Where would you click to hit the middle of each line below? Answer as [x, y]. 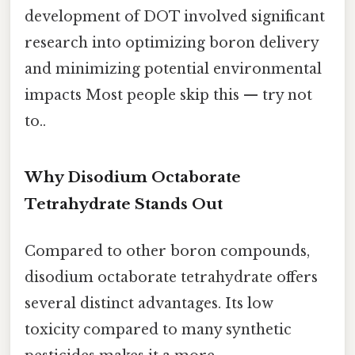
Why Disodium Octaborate [133, 177]
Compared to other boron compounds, [167, 251]
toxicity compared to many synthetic [158, 329]
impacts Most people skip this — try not [168, 95]
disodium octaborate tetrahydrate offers [171, 277]
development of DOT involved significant [175, 16]
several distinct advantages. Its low [149, 303]
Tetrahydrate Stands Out [124, 204]
